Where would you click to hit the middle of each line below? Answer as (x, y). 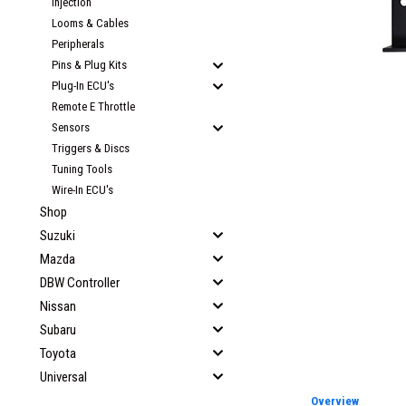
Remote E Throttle (93, 106)
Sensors (71, 127)
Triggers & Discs (91, 148)
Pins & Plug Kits (89, 65)
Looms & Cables (90, 23)
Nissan (58, 306)
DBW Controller (80, 283)
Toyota (58, 353)
